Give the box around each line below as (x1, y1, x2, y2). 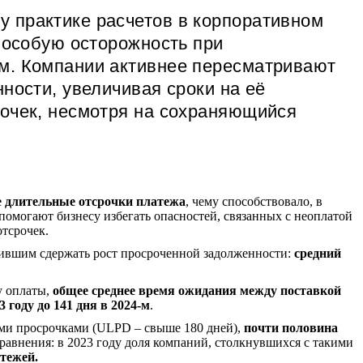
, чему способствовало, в (185, 194, 322, 208)
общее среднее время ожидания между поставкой (52, 283, 341, 297)
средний (293, 246, 341, 260)
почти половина (243, 320, 338, 335)
